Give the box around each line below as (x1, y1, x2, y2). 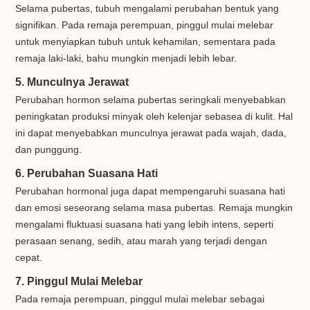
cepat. (15, 252, 43, 264)
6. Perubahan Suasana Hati (15, 167, 158, 180)
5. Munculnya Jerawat (15, 75, 129, 89)
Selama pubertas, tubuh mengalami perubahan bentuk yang (15, 3, 280, 15)
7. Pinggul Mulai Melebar (15, 275, 143, 288)
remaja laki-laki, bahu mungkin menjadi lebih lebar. (15, 53, 237, 64)
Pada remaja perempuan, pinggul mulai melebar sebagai (15, 293, 265, 305)
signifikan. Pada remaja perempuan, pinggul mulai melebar (15, 19, 274, 31)
